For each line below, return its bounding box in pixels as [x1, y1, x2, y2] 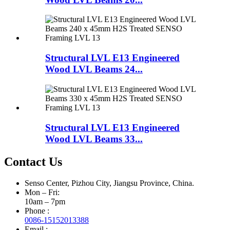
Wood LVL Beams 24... [45, 64, 143, 75]
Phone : [25, 206, 49, 216]
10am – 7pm [25, 197, 65, 206]
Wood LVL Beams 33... [45, 133, 143, 144]
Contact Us [4, 155, 62, 168]
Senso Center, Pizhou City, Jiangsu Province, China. [25, 179, 194, 188]
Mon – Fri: [25, 188, 60, 197]
